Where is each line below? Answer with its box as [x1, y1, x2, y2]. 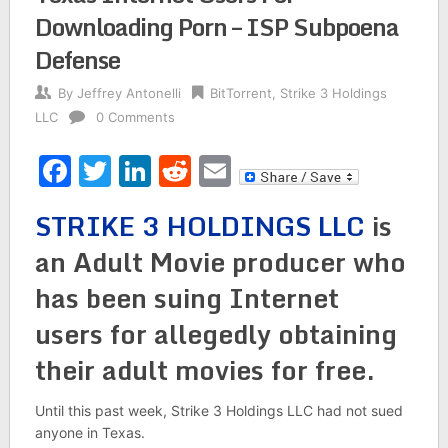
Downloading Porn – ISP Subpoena [34, 7, 399, 46]
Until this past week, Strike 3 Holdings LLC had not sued [34, 402, 403, 419]
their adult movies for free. [34, 349, 375, 391]
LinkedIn [150, 151, 278, 190]
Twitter [110, 151, 219, 190]
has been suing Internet [34, 277, 339, 319]
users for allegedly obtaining [34, 313, 397, 355]
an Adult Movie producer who [34, 241, 406, 283]
